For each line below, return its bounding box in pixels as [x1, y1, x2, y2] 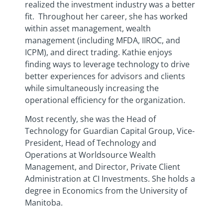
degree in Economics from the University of [25, 185, 187, 197]
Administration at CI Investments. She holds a [25, 173, 195, 185]
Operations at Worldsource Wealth [25, 149, 156, 161]
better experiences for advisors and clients [25, 70, 185, 82]
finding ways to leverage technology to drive [25, 58, 190, 70]
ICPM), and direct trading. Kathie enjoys [25, 46, 172, 58]
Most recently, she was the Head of [25, 113, 156, 125]
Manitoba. [25, 197, 63, 209]
